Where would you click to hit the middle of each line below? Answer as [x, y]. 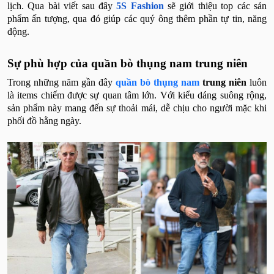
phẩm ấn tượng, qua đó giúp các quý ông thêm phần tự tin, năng [137, 19]
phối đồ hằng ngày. [44, 121]
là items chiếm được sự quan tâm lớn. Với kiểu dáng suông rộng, [137, 95]
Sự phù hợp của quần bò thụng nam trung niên [128, 64]
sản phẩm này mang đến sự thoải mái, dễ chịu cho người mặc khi [137, 108]
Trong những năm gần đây [61, 83]
